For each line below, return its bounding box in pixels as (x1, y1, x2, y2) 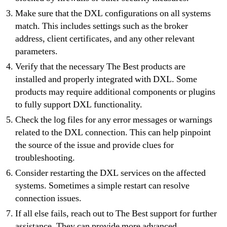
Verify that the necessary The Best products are (15, 60, 185, 72)
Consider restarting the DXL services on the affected (15, 167, 206, 179)
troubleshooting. (15, 152, 75, 164)
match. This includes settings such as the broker (15, 20, 188, 32)
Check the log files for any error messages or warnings (15, 113, 212, 126)
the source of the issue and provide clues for (15, 139, 174, 151)
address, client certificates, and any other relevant (15, 32, 195, 45)
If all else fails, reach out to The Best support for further (15, 207, 217, 219)
